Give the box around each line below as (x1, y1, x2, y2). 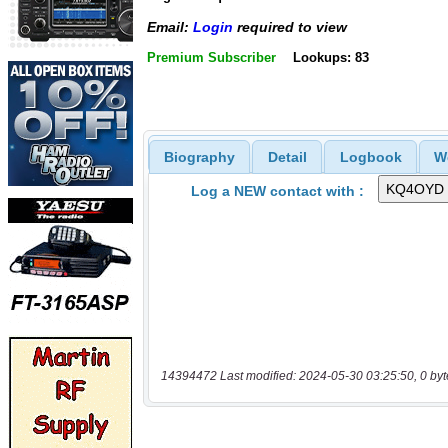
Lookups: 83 (292, 49, 369, 65)
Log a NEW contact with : (190, 182, 364, 199)
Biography (163, 148, 235, 165)
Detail (267, 148, 307, 165)
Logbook (339, 148, 402, 165)
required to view (233, 19, 347, 36)
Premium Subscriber (147, 49, 276, 65)
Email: (147, 19, 193, 36)
